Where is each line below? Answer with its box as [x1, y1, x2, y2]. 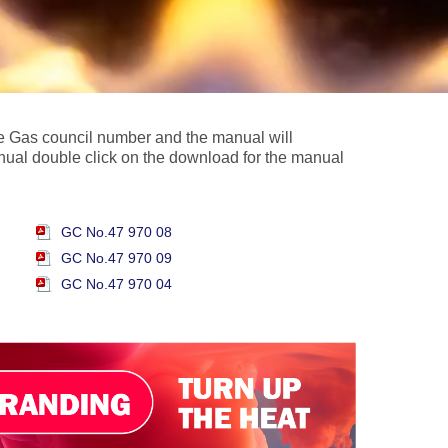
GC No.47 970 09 [61, 250, 172, 266]
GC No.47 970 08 [61, 224, 172, 240]
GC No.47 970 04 [61, 276, 172, 292]
